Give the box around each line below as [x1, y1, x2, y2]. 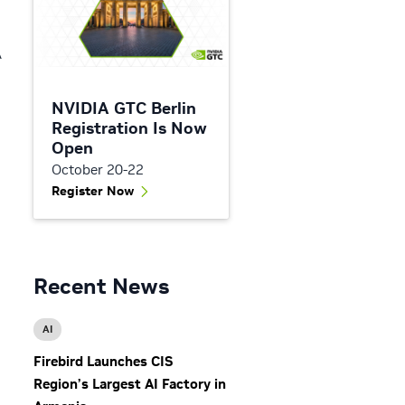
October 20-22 [52, 160, 144, 178]
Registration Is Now [52, 117, 207, 138]
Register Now [52, 182, 135, 199]
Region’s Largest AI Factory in [33, 374, 226, 392]
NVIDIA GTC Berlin [52, 97, 196, 118]
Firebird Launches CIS [33, 352, 173, 370]
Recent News [33, 271, 169, 300]
